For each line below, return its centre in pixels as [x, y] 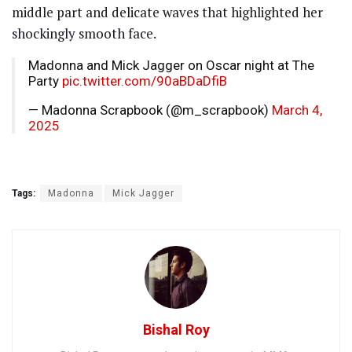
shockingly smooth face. [84, 33]
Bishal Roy [176, 329]
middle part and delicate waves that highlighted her [167, 12]
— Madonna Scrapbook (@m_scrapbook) [150, 110]
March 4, [297, 110]
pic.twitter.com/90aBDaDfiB [145, 81]
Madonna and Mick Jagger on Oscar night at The [171, 65]
